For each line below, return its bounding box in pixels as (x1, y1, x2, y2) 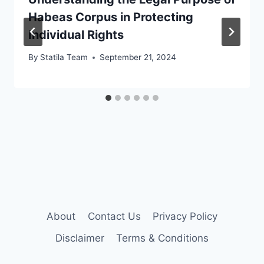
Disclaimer (55, 232, 104, 244)
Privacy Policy (152, 210, 217, 222)
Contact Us (87, 210, 141, 222)
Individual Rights (28, 27, 124, 42)
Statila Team (40, 52, 88, 62)
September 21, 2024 (100, 52, 177, 62)
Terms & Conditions (116, 232, 209, 244)
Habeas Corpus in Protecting (28, 9, 193, 24)
